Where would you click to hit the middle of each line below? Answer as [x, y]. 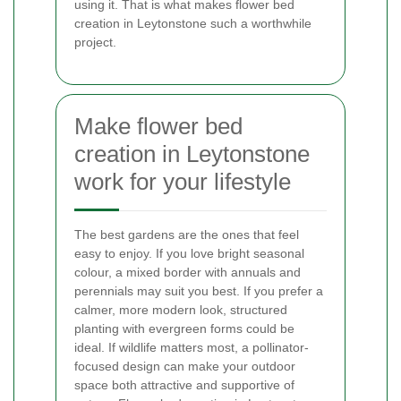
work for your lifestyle [183, 181]
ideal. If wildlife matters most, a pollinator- [192, 347]
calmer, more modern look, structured [181, 309]
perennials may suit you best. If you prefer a [199, 290]
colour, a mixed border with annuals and [188, 272]
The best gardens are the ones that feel [187, 234]
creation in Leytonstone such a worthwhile [193, 23]
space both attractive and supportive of [184, 384]
